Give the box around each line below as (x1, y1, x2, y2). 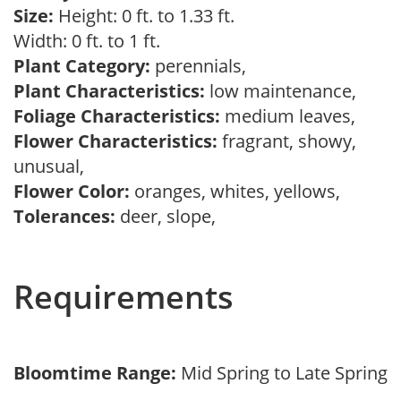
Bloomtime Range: (13, 361, 181, 385)
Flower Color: (13, 179, 130, 203)
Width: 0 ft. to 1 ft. (13, 29, 169, 53)
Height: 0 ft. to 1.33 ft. (54, 4, 235, 28)
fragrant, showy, (218, 129, 356, 153)
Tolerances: (13, 204, 115, 228)
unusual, (13, 154, 93, 178)
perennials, (150, 54, 255, 78)
